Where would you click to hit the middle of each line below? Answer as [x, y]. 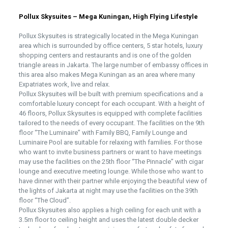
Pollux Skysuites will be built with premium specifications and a [111, 94]
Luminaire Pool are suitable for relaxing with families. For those [110, 142]
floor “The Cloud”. [45, 200]
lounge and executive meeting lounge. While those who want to [111, 171]
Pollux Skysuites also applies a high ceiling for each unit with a [110, 210]
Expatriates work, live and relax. [64, 84]
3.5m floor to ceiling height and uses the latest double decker [108, 220]
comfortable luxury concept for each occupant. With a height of [111, 104]
